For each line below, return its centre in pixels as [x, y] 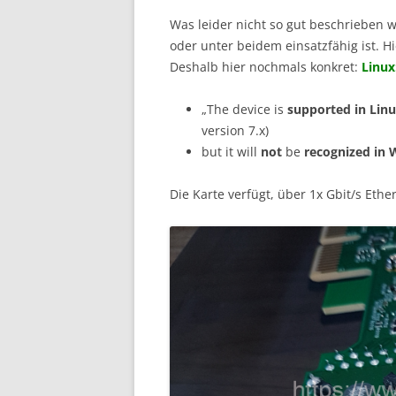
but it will [231, 151]
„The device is [244, 109]
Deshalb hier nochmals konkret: [266, 66]
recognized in [345, 151]
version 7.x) [235, 130]
